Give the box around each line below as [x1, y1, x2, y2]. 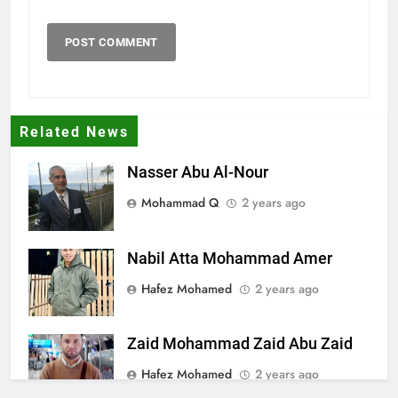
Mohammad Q [141, 193, 219, 211]
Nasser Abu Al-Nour [127, 163, 268, 181]
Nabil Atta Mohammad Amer [127, 249, 332, 267]
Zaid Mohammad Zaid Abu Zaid [127, 335, 353, 354]
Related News [20, 123, 129, 140]
